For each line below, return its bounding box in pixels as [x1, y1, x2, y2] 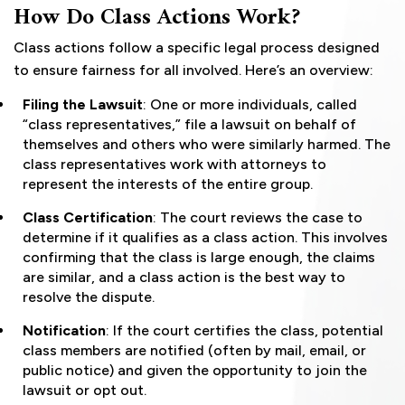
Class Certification [23, 209, 153, 227]
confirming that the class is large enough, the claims [23, 249, 375, 267]
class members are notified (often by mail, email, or [23, 342, 366, 360]
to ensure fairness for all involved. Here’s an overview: [14, 61, 373, 80]
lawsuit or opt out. [23, 381, 146, 400]
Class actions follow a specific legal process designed [14, 39, 380, 57]
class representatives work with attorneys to [23, 155, 326, 174]
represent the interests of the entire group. [23, 175, 313, 193]
